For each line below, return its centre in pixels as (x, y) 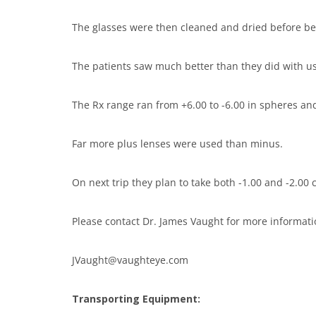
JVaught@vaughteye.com (130, 260)
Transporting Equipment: (136, 299)
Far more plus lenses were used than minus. (177, 144)
